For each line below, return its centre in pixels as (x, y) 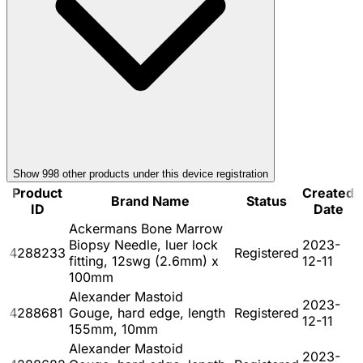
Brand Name (150, 201)
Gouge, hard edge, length (147, 312)
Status (267, 201)
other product (92, 173)
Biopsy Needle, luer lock (143, 244)
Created (328, 192)
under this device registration (199, 173)
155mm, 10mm (113, 329)
